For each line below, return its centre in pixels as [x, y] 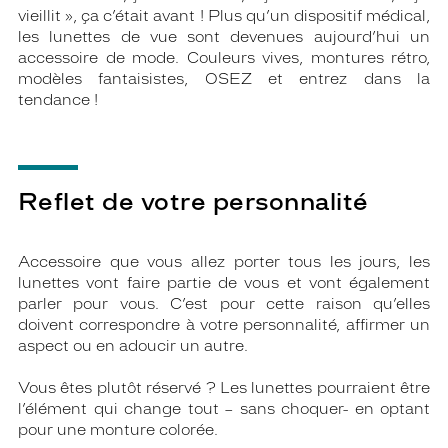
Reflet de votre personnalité [193, 202]
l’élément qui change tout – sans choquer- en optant [224, 409]
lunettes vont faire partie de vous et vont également [224, 283]
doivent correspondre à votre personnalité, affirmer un [224, 325]
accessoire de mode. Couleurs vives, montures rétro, [224, 58]
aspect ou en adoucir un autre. [133, 346]
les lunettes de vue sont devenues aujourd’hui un [224, 37]
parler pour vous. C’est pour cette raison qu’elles [224, 304]
